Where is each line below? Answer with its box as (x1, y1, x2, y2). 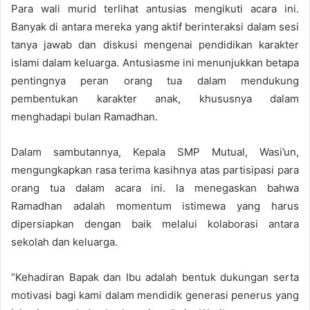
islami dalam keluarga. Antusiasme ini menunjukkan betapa (11, 55, 299, 69)
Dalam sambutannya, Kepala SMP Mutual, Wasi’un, (11, 145, 299, 158)
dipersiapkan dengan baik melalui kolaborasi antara (11, 217, 299, 230)
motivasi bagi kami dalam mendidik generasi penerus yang (11, 288, 299, 302)
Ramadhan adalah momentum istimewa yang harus (11, 199, 299, 212)
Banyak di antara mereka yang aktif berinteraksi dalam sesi (11, 19, 299, 33)
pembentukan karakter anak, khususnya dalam (11, 91, 299, 105)
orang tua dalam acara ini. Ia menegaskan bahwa (11, 181, 299, 194)
